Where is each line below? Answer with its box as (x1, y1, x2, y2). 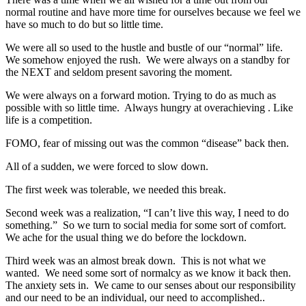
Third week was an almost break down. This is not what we (5, 254, 266, 266)
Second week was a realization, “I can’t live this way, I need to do (5, 206, 289, 219)
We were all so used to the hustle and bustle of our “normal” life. (5, 41, 286, 53)
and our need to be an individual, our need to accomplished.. (5, 291, 265, 303)
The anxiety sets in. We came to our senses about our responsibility (5, 279, 296, 291)
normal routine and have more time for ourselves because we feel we (5, 5, 301, 18)
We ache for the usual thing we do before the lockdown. (5, 231, 247, 243)
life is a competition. (5, 113, 92, 126)
